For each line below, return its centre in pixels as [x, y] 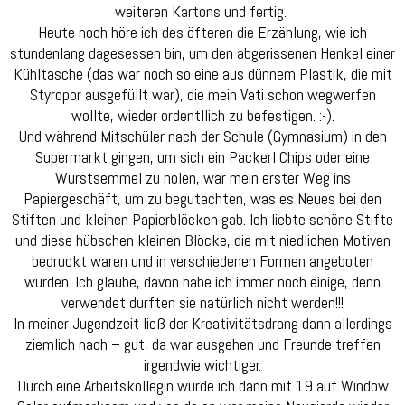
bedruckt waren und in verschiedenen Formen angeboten [202, 261]
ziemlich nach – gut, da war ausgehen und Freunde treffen [202, 344]
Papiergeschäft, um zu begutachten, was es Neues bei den [202, 199]
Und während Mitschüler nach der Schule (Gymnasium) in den [202, 137]
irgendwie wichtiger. [202, 365]
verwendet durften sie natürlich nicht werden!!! [202, 303]
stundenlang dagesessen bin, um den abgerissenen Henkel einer [202, 53]
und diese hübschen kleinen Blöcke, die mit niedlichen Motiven [202, 240]
